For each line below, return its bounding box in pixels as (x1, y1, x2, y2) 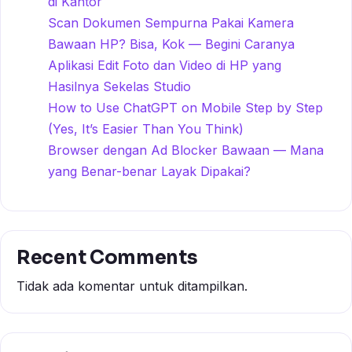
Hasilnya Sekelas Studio (48, 78, 191, 94)
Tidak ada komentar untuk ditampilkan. (16, 278, 247, 295)
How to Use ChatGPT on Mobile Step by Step (48, 99, 323, 115)
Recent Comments (16, 245, 198, 269)
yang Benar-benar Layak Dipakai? (48, 163, 251, 179)
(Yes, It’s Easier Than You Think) (48, 120, 244, 137)
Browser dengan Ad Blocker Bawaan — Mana (48, 141, 324, 158)
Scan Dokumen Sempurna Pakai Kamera (48, 14, 294, 31)
